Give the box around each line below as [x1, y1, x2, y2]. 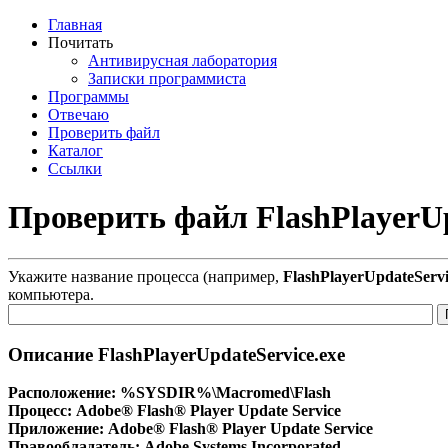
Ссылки [48, 160, 102, 177]
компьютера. [8, 285, 94, 303]
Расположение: [8, 384, 120, 402]
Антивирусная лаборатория [88, 52, 277, 69]
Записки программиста [88, 70, 246, 87]
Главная [48, 16, 102, 33]
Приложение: [8, 420, 108, 438]
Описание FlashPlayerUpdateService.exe [8, 343, 345, 365]
